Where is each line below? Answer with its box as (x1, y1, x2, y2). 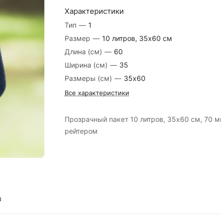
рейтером (64, 127, 98, 135)
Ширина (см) (64, 61, 108, 69)
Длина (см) (64, 47, 102, 56)
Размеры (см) (64, 74, 112, 82)
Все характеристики (64, 89, 129, 97)
